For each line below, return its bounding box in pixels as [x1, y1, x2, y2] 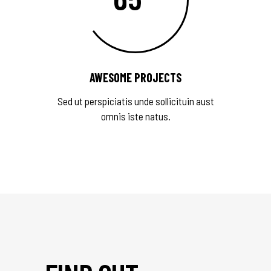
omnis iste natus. [100, 110, 171, 122]
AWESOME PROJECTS [90, 70, 181, 85]
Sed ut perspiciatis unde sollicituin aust [57, 95, 214, 107]
